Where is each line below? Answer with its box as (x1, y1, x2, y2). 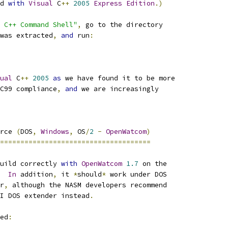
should (77, 170, 102, 179)
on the (138, 159, 167, 168)
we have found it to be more (61, 74, 175, 82)
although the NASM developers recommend (8, 181, 167, 189)
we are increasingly (77, 84, 159, 93)
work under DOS (106, 170, 167, 179)
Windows (41, 127, 69, 136)
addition (16, 170, 53, 179)
